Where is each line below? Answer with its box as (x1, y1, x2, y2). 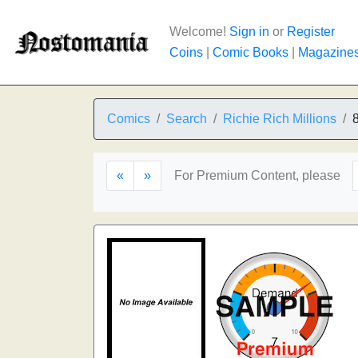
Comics (107, 112, 150, 125)
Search (166, 112, 207, 125)
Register (287, 25, 335, 38)
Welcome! (169, 25, 229, 38)
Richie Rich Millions (223, 112, 336, 125)
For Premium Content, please (174, 169, 340, 182)
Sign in (229, 25, 269, 38)
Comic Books (213, 46, 288, 59)
